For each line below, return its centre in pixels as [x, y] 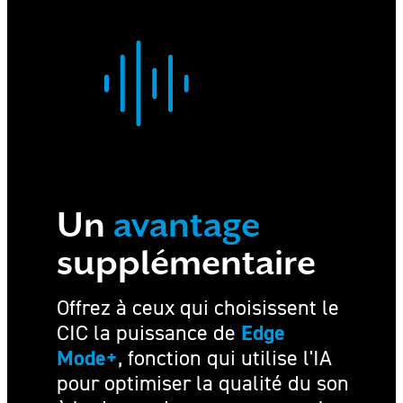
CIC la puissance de [149, 333]
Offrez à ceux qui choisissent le [198, 308]
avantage [187, 225]
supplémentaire [186, 263]
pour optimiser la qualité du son [203, 383]
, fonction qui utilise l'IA [225, 358]
